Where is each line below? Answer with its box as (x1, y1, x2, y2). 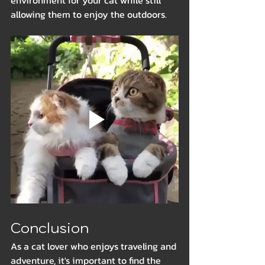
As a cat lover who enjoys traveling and (11, 239, 179, 254)
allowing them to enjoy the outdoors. (11, 7, 167, 22)
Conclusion (11, 218, 89, 238)
